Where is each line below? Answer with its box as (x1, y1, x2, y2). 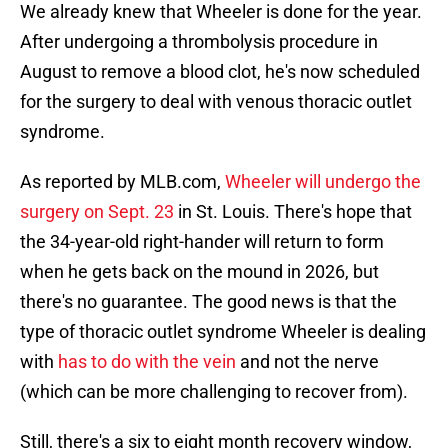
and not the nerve (236, 351, 379, 373)
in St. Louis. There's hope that (174, 201, 412, 223)
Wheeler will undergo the (225, 171, 421, 193)
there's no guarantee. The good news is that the (20, 291, 397, 313)
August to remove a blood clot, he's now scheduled (20, 61, 420, 83)
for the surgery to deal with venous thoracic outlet (20, 91, 412, 113)
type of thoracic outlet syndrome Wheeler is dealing (20, 321, 426, 343)
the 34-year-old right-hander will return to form (20, 231, 384, 253)
